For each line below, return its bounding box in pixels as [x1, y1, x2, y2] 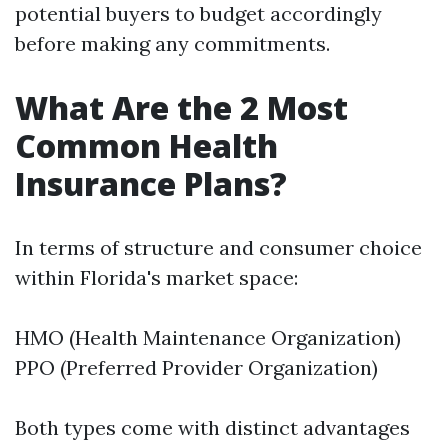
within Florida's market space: [15, 265, 298, 290]
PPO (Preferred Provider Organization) [15, 355, 378, 380]
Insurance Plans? [15, 162, 287, 205]
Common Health [15, 124, 278, 167]
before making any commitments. [15, 31, 330, 56]
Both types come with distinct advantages [15, 415, 410, 440]
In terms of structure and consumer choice [15, 235, 422, 260]
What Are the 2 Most [15, 86, 348, 129]
